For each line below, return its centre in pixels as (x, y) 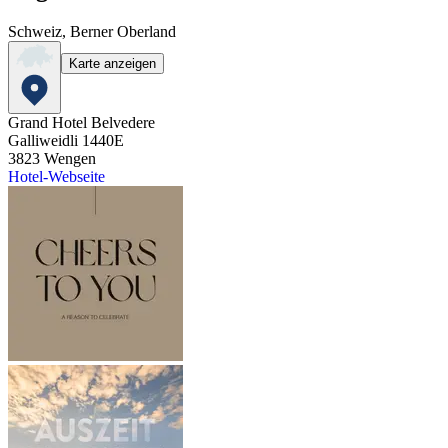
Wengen (70, 158)
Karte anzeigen (112, 63)
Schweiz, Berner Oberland (92, 32)
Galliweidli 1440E (66, 140)
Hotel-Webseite (56, 176)
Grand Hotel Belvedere (81, 122)
